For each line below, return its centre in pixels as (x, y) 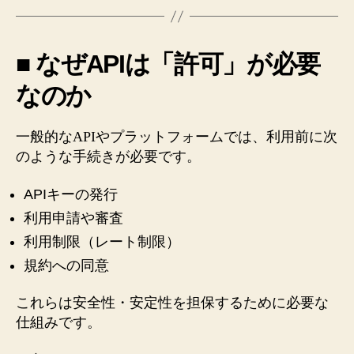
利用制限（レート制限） (102, 241)
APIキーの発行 (71, 194)
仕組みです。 (58, 322)
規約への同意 (66, 265)
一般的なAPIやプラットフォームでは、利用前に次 (177, 137)
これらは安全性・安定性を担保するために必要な (172, 303)
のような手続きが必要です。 (108, 156)
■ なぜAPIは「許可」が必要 (168, 64)
